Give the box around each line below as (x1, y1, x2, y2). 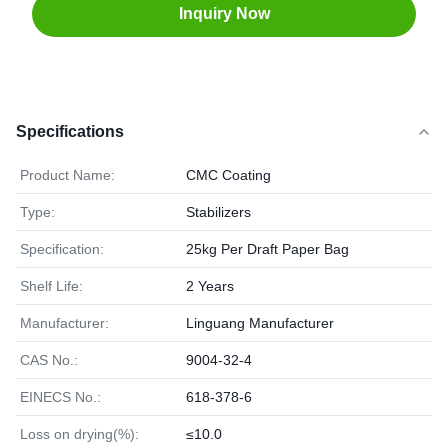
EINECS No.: (20, 389, 101, 405)
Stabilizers (186, 204, 251, 220)
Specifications (16, 123, 124, 140)
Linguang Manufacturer (186, 315, 334, 331)
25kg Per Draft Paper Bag (186, 241, 349, 257)
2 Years (186, 278, 234, 294)
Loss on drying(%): (20, 426, 139, 442)
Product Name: (20, 167, 115, 183)
